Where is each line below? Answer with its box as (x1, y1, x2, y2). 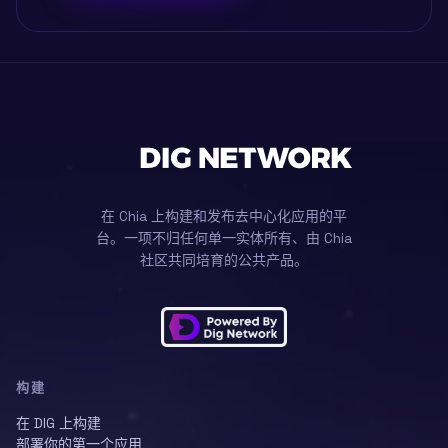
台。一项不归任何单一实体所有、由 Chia (96, 229, 352, 247)
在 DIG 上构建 (16, 414, 101, 432)
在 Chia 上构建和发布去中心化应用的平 (101, 207, 347, 225)
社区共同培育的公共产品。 (140, 251, 308, 269)
